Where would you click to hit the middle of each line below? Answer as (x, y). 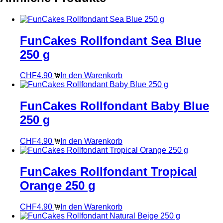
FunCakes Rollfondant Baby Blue (114, 106)
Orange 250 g (58, 186)
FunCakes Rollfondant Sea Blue (111, 40)
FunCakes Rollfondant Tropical (109, 172)
